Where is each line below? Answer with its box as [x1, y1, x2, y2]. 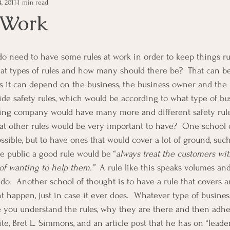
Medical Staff [117, 81, 165, 91]
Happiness [78, 40, 116, 50]
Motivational [56, 122, 103, 132]
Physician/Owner [123, 122, 188, 132]
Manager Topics [136, 40, 195, 50]
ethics [34, 40, 57, 50]
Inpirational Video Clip [12, 81, 97, 91]
